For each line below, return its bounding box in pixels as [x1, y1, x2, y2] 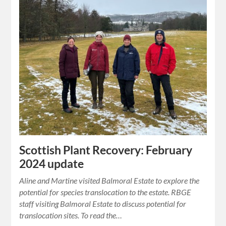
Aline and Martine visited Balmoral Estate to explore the [19, 176, 200, 186]
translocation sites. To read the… [19, 210, 123, 220]
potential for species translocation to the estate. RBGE [19, 187, 192, 197]
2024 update [19, 157, 84, 171]
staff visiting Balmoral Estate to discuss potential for [19, 199, 187, 209]
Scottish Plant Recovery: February [19, 143, 193, 157]
